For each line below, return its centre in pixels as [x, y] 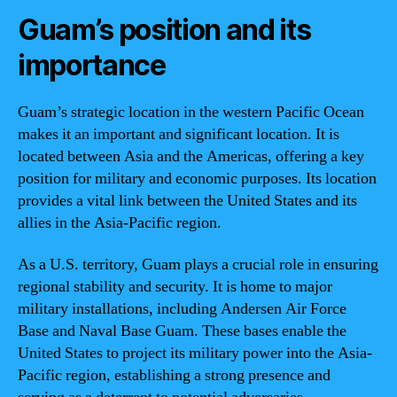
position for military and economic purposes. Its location [197, 178]
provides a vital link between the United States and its [187, 200]
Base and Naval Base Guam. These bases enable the [182, 331]
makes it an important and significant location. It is [179, 134]
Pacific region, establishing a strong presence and [174, 375]
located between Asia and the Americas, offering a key [191, 156]
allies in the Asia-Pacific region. [120, 222]
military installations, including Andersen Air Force [182, 309]
